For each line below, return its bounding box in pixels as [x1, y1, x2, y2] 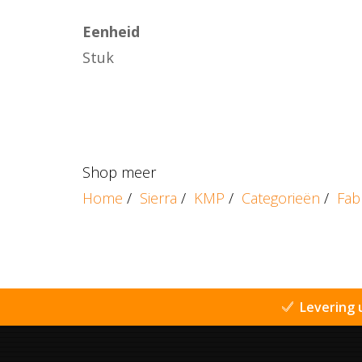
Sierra [140, 187, 177, 208]
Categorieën [242, 187, 320, 208]
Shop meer [82, 162, 156, 182]
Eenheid [82, 22, 140, 41]
